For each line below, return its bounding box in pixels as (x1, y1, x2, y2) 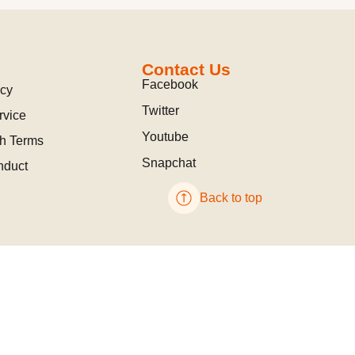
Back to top (200, 191, 263, 204)
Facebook (142, 78, 199, 91)
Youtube (142, 130, 189, 143)
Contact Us (142, 60, 231, 78)
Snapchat (142, 156, 197, 170)
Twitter (142, 104, 180, 117)
